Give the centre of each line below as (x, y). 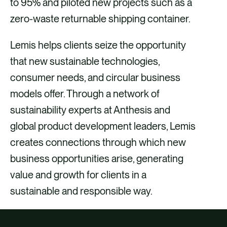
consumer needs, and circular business (95, 78)
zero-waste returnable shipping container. (100, 19)
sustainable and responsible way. (81, 191)
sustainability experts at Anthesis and (90, 110)
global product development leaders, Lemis (103, 126)
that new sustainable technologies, (85, 62)
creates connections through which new (98, 143)
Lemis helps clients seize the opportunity (98, 45)
